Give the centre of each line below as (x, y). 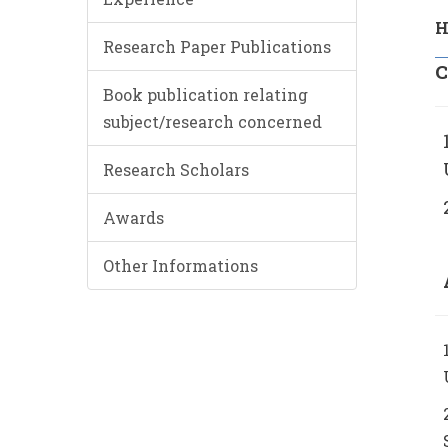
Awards (133, 217)
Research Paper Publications (217, 46)
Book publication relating (205, 94)
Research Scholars (176, 169)
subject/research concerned (212, 121)
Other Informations (180, 265)
